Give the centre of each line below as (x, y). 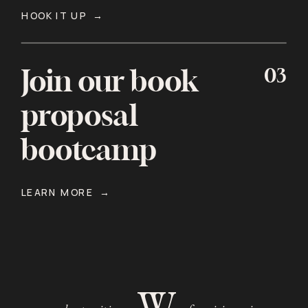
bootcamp (89, 152)
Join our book (110, 83)
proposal (79, 117)
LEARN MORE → (66, 192)
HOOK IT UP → (62, 15)
